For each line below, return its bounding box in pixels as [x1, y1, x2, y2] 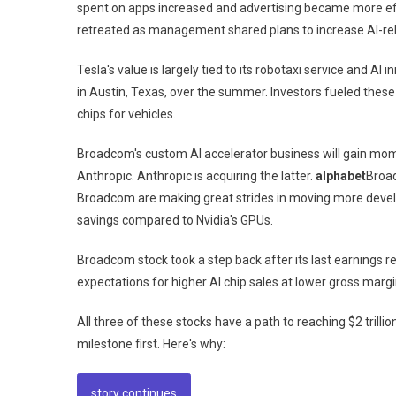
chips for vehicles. [77, 106, 176, 121]
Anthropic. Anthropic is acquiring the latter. [77, 168, 316, 183]
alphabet [316, 168, 366, 183]
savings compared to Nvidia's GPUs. [77, 212, 273, 227]
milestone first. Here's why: [77, 336, 225, 351]
